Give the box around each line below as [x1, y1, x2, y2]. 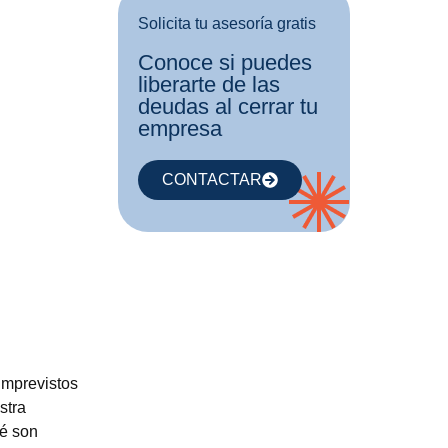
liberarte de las [137, 72, 280, 97]
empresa [137, 116, 222, 141]
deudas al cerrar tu [137, 94, 318, 119]
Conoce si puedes [137, 50, 312, 75]
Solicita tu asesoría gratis [137, 15, 316, 32]
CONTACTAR [161, 171, 262, 188]
